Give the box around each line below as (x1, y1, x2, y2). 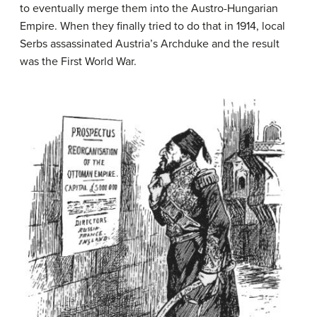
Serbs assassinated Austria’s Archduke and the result (20, 37, 279, 52)
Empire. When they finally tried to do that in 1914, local (20, 19, 285, 34)
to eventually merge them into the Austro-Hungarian (20, 1, 278, 16)
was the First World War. (20, 54, 137, 69)
